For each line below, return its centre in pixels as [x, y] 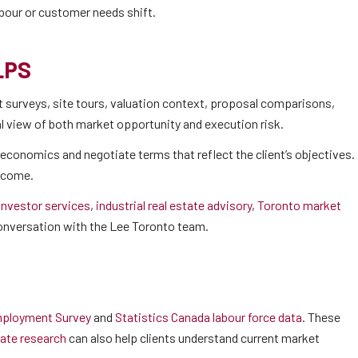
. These [321, 317]
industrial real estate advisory [174, 205]
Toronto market [299, 205]
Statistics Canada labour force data [209, 317]
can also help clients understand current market [193, 338]
